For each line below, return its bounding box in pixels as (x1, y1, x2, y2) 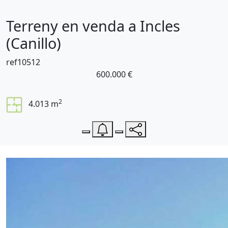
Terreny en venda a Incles (6, 16, 180, 36)
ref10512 (6, 56, 40, 68)
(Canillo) (6, 33, 61, 53)
